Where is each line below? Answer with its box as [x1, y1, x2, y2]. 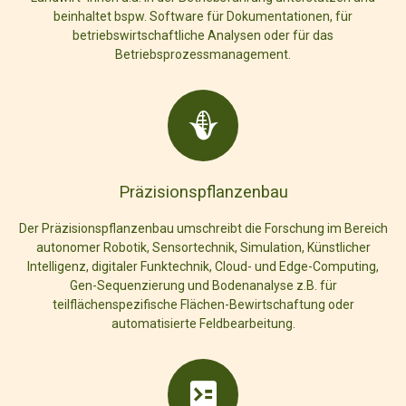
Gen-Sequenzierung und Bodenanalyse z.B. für [69, 277, 337, 293]
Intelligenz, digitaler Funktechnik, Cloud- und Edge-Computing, [27, 258, 379, 274]
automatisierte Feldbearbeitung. [111, 315, 295, 331]
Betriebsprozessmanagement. [115, 46, 291, 62]
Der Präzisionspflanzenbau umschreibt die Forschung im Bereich [18, 220, 388, 236]
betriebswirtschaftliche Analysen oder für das [72, 27, 333, 43]
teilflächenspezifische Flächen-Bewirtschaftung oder [52, 296, 354, 312]
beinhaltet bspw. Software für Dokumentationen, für [53, 8, 353, 24]
